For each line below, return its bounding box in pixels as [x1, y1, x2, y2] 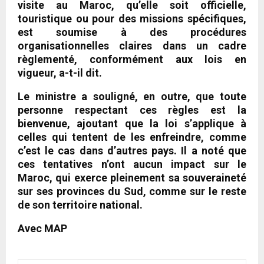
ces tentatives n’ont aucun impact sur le [18, 157, 246, 170]
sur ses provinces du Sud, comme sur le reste [18, 184, 246, 197]
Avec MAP [18, 222, 67, 235]
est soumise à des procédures [18, 25, 246, 38]
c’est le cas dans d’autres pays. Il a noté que [18, 144, 246, 157]
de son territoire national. [18, 198, 143, 211]
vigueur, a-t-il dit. [18, 66, 102, 79]
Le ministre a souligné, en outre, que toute [18, 90, 246, 103]
